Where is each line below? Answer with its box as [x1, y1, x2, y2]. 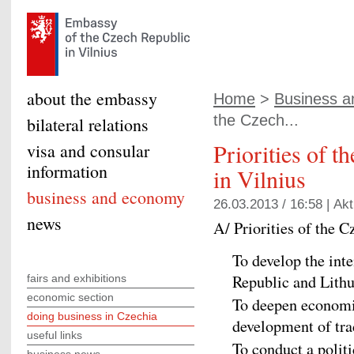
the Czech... [213, 111, 299, 129]
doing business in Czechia [27, 310, 157, 322]
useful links [27, 329, 82, 341]
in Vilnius [213, 163, 306, 194]
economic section [27, 291, 114, 303]
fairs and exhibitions [27, 272, 126, 284]
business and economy [27, 186, 185, 209]
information [27, 160, 107, 183]
